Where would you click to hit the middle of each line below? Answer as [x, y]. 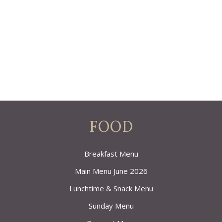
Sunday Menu [111, 206]
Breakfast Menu [111, 154]
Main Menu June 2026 [111, 171]
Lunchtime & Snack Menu [111, 188]
